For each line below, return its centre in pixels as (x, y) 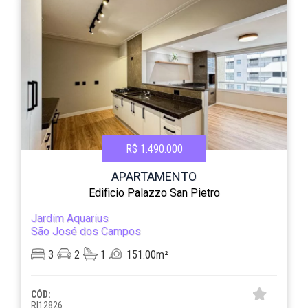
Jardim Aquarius (70, 218)
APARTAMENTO (154, 176)
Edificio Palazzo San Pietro (154, 193)
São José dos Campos (86, 231)
